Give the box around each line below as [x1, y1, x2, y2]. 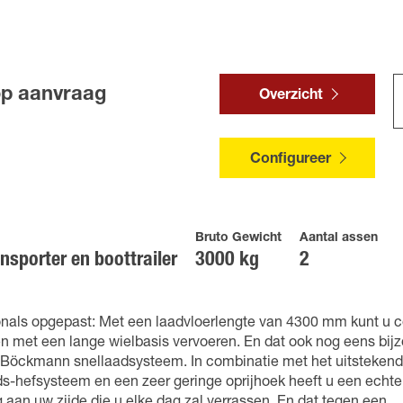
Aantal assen [300, 232, 378, 245]
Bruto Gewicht [195, 232, 282, 245]
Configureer [250, 153, 332, 167]
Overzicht [258, 89, 323, 103]
